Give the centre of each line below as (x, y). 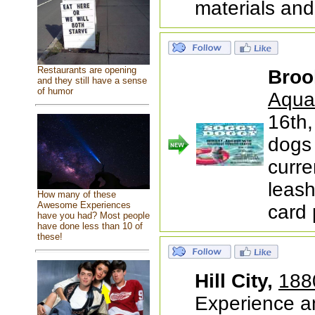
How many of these (76, 195)
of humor (55, 91)
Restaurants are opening (86, 70)
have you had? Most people (93, 216)
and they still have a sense (92, 80)
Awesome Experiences (84, 205)
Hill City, (237, 281)
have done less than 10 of (90, 226)
